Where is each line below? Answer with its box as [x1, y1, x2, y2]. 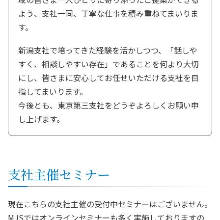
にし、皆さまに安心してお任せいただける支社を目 [18, 72, 199, 84]
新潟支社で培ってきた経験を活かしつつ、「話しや [18, 44, 197, 56]
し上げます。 [18, 113, 64, 125]
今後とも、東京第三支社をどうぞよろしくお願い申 [18, 99, 199, 111]
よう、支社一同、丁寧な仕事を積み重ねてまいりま [18, 7, 198, 20]
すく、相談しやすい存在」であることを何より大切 [18, 58, 199, 70]
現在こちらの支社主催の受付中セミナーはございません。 [8, 198, 212, 210]
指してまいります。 [18, 85, 87, 98]
